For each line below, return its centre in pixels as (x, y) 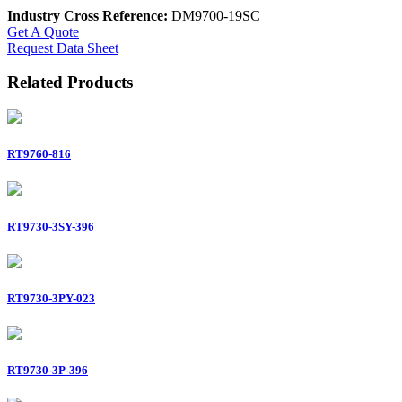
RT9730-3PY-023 (51, 298)
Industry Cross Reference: (87, 15)
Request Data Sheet (63, 48)
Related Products (70, 83)
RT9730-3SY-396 (51, 226)
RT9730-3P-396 (48, 371)
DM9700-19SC (214, 15)
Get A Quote (43, 31)
